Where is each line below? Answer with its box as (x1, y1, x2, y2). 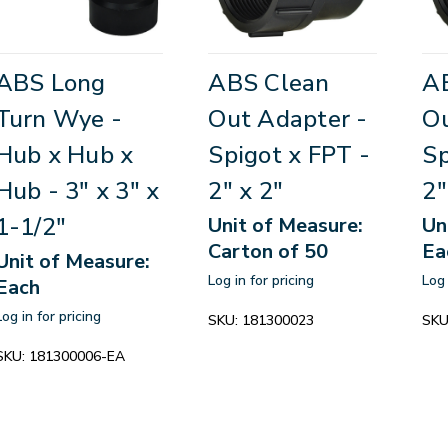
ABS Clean (208, 67, 330, 100)
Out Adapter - (208, 103, 368, 136)
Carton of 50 (208, 238, 329, 266)
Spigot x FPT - (208, 139, 370, 172)
